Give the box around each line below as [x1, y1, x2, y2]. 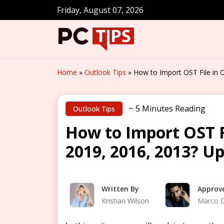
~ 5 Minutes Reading [126, 103, 205, 114]
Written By [101, 184, 139, 194]
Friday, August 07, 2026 [57, 4, 143, 15]
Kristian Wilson [101, 196, 149, 206]
